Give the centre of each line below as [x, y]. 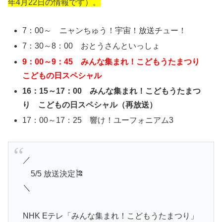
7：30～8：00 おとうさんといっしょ [91, 46]
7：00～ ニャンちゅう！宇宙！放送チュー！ [105, 31]
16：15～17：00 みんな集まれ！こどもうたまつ [112, 91]
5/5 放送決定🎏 [53, 174]
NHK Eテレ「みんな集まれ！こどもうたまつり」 [110, 216]
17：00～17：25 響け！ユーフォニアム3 [98, 120]
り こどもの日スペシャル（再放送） [90, 105]
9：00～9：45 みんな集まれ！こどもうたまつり [115, 61]
